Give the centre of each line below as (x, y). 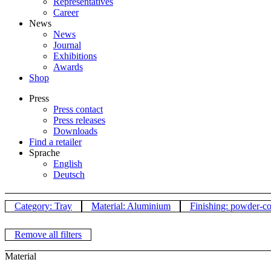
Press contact (78, 109)
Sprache (44, 153)
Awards (68, 67)
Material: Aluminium (131, 206)
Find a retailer (55, 142)
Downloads (75, 131)
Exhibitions (75, 56)
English (68, 164)
